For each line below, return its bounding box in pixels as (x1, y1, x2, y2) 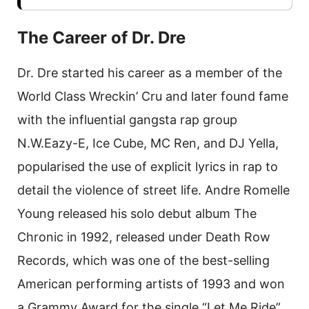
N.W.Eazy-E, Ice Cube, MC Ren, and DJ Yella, (17, 136, 279, 151)
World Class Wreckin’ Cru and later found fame (17, 89, 288, 104)
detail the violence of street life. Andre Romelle (17, 183, 290, 198)
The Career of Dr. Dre (17, 28, 186, 48)
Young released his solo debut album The (17, 206, 257, 221)
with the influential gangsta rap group (17, 112, 237, 128)
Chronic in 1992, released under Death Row (17, 230, 270, 245)
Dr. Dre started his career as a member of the (17, 66, 282, 81)
